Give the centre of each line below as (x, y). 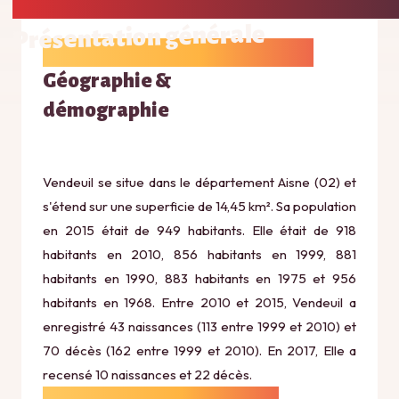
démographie (106, 110)
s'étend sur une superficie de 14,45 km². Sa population (199, 206)
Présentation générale (139, 37)
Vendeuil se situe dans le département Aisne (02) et (199, 182)
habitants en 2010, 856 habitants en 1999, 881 (199, 254)
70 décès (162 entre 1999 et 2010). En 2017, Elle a (199, 350)
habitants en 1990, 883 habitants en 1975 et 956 (199, 278)
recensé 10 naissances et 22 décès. (147, 374)
